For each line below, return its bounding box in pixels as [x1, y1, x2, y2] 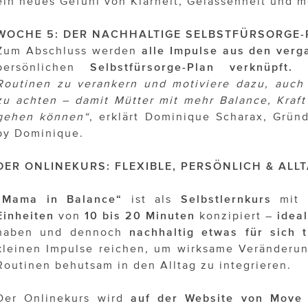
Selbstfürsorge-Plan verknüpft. [90, 60, 293, 74]
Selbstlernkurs [180, 192, 272, 206]
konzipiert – [195, 209, 277, 222]
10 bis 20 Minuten [85, 209, 195, 222]
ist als [122, 192, 181, 206]
